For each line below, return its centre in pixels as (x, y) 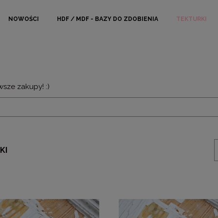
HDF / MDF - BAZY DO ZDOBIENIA (108, 19)
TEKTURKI (191, 19)
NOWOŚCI (24, 19)
